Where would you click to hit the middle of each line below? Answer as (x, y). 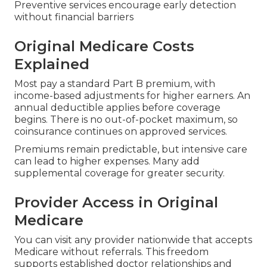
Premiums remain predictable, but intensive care (131, 150)
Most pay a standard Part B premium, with (115, 84)
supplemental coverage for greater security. (119, 173)
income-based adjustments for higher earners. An (132, 96)
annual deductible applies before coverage (117, 108)
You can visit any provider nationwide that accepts (133, 240)
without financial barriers (74, 17)
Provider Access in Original (116, 203)
